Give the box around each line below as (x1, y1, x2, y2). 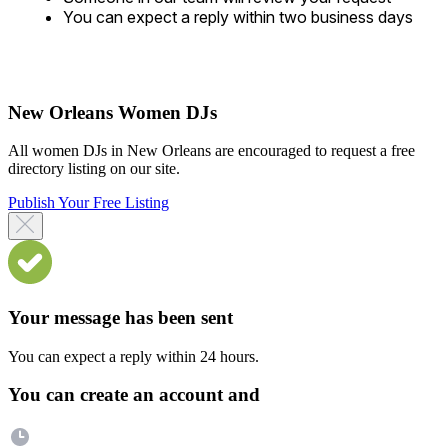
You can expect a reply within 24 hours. (8, 347, 259, 365)
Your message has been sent (8, 306, 233, 328)
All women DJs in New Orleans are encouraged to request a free (8, 142, 415, 160)
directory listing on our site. (8, 160, 180, 178)
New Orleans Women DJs (8, 101, 217, 123)
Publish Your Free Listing (8, 194, 169, 212)
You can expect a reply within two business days (63, 6, 413, 27)
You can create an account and (8, 384, 260, 406)
